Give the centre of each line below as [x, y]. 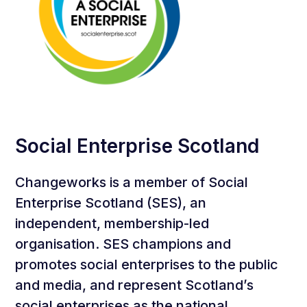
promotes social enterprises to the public [147, 265]
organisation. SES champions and [123, 244]
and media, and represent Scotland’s [135, 285]
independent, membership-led [112, 223]
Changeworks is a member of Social [132, 182]
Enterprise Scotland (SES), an [111, 203]
